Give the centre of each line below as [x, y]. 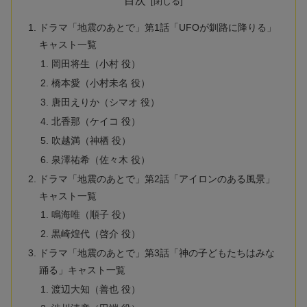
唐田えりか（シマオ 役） [105, 102]
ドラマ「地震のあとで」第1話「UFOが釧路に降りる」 [158, 28]
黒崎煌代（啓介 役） [96, 234]
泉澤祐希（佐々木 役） [100, 159]
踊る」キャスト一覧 [83, 270]
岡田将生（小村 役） [96, 64]
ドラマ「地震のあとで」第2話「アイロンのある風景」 [157, 179]
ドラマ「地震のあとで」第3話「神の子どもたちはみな [157, 253]
